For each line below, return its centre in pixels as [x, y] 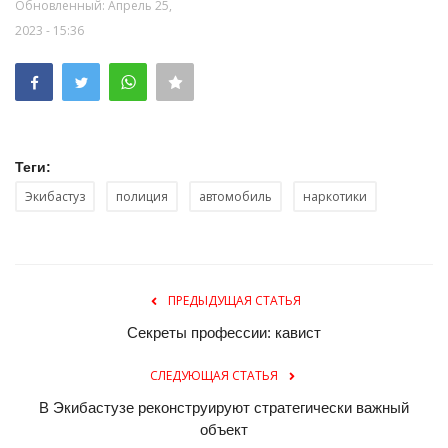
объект [224, 430]
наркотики [335, 197]
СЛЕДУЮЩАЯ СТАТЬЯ [214, 376]
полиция [142, 197]
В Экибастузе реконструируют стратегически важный [224, 408]
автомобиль [235, 197]
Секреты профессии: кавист [224, 333]
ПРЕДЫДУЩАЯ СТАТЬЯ [234, 301]
